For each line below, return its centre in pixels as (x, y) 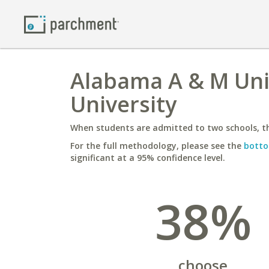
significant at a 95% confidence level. (148, 158)
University (123, 104)
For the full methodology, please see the (157, 146)
